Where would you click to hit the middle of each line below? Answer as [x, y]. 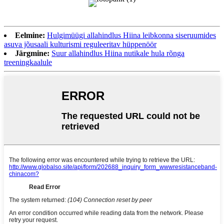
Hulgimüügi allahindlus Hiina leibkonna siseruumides [131, 35]
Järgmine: [32, 53]
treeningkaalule [28, 62]
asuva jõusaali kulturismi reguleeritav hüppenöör [80, 44]
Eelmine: [30, 35]
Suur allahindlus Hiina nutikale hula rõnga [118, 53]
